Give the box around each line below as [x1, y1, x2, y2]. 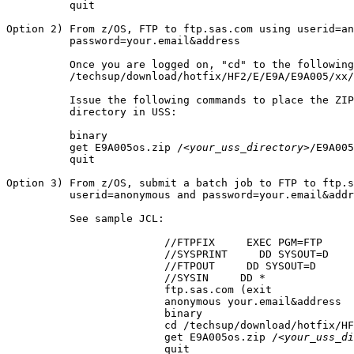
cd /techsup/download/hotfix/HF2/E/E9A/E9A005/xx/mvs [6, 318, 158, 331]
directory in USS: [6, 105, 177, 118]
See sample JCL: [6, 212, 164, 224]
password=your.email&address [6, 34, 240, 47]
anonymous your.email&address [6, 295, 158, 307]
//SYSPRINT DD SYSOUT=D [6, 247, 158, 260]
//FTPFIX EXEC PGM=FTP [6, 235, 158, 248]
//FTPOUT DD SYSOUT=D [6, 259, 158, 272]
